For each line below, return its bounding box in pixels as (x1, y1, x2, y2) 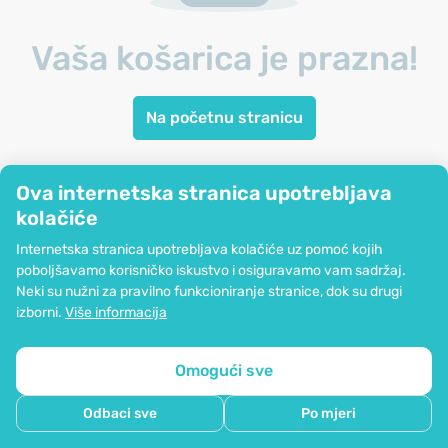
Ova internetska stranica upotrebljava (16, 181, 392, 205)
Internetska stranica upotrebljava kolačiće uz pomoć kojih (16, 241, 383, 258)
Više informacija (65, 304, 167, 321)
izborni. (16, 304, 65, 321)
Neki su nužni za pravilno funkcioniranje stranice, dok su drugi (16, 283, 402, 300)
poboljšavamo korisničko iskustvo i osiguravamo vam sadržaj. (16, 262, 406, 279)
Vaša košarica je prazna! (30, 38, 418, 80)
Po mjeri (300, 405, 356, 422)
